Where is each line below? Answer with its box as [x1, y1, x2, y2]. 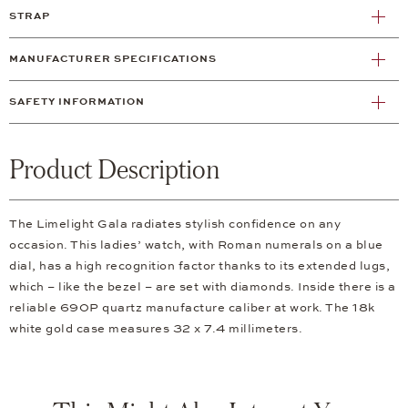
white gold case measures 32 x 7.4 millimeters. [9, 321, 302, 337]
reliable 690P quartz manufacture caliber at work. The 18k [9, 301, 375, 316]
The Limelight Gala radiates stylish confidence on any [9, 217, 341, 232]
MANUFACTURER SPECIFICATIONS [9, 53, 217, 66]
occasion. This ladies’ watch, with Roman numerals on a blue [9, 238, 383, 253]
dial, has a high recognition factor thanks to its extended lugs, [9, 259, 390, 274]
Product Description [9, 152, 219, 186]
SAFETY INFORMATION [9, 96, 145, 108]
